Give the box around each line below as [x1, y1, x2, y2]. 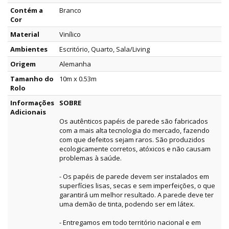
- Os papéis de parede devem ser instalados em [59, 172, 209, 181]
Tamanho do [10, 74, 54, 84]
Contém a [10, 6, 43, 15]
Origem [10, 59, 36, 69]
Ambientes [10, 44, 48, 54]
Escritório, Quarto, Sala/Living [59, 44, 150, 54]
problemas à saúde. [59, 153, 122, 163]
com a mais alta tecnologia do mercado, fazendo [59, 126, 210, 135]
